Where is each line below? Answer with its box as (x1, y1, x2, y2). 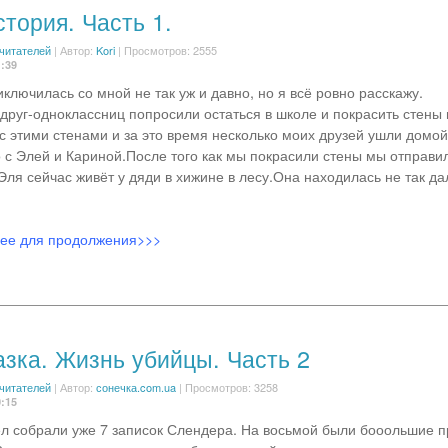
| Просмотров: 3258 (175, 379, 278, 395)
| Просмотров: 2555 (114, 42, 217, 58)
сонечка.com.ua (95, 379, 176, 395)
